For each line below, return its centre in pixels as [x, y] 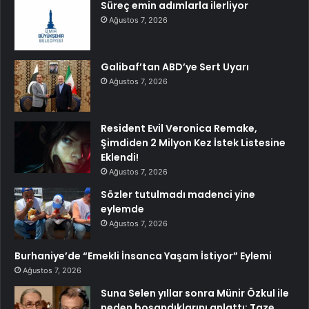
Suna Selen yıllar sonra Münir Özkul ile [195, 293]
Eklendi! [120, 158]
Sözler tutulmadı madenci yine [178, 195]
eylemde [122, 209]
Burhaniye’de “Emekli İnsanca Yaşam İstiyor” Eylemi [143, 256]
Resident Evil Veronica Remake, [179, 129]
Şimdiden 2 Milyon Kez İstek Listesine [193, 143]
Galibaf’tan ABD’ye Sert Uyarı [175, 67]
